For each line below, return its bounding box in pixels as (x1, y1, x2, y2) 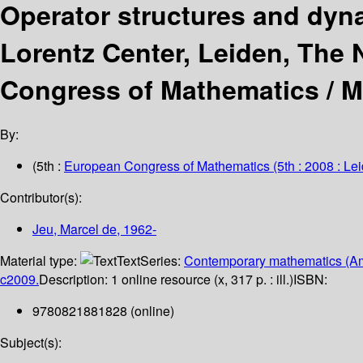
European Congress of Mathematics (64, 156, 270, 176)
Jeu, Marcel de (32, 220, 117, 239)
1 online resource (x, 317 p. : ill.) (111, 270, 293, 289)
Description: (39, 270, 111, 289)
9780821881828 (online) (32, 301, 174, 321)
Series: (140, 251, 184, 271)
